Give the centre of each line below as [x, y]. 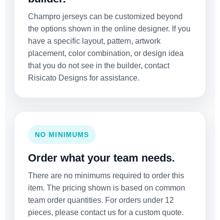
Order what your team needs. [101, 158]
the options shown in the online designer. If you [109, 29]
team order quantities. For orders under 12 [101, 200]
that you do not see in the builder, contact [99, 66]
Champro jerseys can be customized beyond [105, 17]
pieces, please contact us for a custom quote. [106, 213]
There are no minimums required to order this [106, 176]
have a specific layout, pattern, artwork [94, 41]
